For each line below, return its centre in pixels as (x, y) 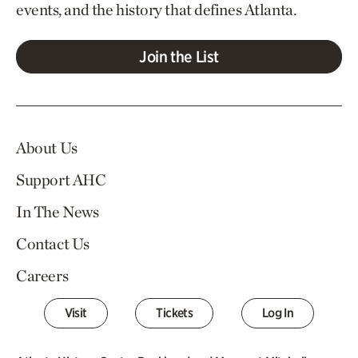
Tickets (175, 312)
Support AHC (61, 179)
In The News (58, 211)
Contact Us (53, 243)
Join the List (179, 56)
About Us (47, 147)
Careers (42, 275)
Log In (278, 312)
